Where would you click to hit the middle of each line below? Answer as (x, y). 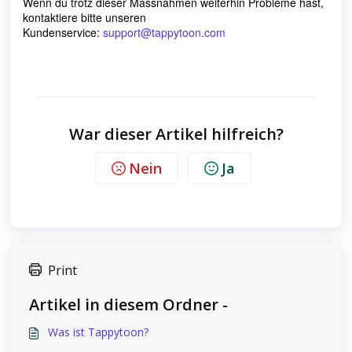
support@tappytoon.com (164, 32)
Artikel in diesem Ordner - (128, 304)
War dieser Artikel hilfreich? (176, 134)
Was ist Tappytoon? (98, 332)
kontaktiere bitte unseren (84, 17)
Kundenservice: (63, 32)
